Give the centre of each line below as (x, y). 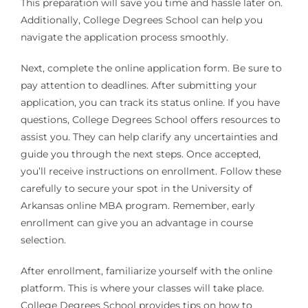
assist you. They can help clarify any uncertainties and (149, 137)
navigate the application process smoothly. (124, 37)
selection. (43, 240)
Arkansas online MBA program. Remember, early (137, 206)
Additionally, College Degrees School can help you (141, 20)
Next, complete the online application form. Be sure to (151, 68)
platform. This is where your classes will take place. (142, 288)
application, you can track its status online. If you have (150, 103)
